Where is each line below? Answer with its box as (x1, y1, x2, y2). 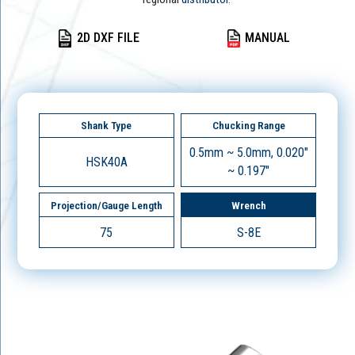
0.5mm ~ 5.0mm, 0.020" (189, 145, 308, 161)
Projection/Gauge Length (50, 198, 162, 212)
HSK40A (85, 154, 128, 170)
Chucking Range (212, 119, 285, 132)
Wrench (231, 198, 266, 212)
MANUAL (245, 30, 291, 46)
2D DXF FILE (76, 30, 139, 46)
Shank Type (81, 119, 132, 132)
